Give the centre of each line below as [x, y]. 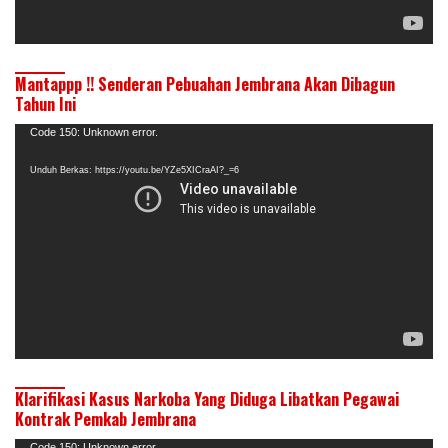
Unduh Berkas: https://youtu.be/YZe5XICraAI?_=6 [134, 169]
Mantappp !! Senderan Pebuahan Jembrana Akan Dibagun [205, 83]
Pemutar [42, 133]
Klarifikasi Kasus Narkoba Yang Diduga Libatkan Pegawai [207, 398]
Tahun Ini [45, 103]
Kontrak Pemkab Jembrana [105, 418]
